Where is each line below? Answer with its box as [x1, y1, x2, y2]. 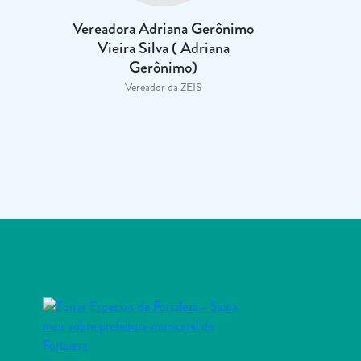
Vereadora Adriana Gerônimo [73, 16, 255, 40]
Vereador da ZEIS [125, 78, 202, 95]
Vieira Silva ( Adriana [97, 35, 230, 60]
